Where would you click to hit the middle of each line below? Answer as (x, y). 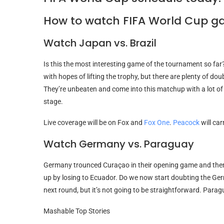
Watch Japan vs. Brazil (100, 43)
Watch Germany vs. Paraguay (119, 144)
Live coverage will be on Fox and (94, 122)
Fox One (157, 122)
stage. (53, 101)
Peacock (186, 122)
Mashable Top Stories (77, 211)
